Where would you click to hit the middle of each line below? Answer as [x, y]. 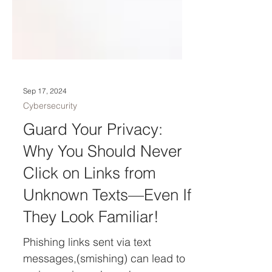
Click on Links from [90, 236]
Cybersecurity [50, 169]
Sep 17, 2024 [45, 154]
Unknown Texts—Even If [107, 258]
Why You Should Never [103, 214]
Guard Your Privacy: [93, 192]
